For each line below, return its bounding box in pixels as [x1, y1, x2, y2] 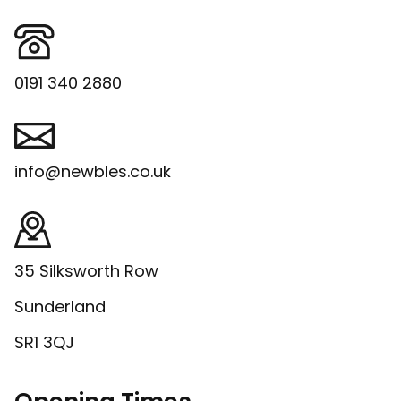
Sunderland [14, 295, 106, 319]
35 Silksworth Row [14, 260, 158, 283]
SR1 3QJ [14, 331, 74, 354]
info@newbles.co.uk [14, 160, 171, 183]
